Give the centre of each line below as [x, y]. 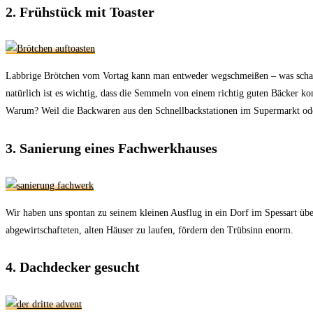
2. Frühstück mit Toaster [80, 12]
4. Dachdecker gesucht [73, 267]
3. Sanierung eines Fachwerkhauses [111, 148]
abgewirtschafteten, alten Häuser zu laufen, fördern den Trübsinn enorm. [150, 230]
